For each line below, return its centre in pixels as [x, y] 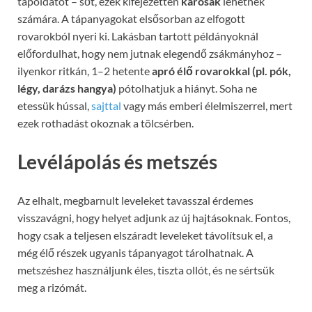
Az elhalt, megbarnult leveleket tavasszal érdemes [135, 201]
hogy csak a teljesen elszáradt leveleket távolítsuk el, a [145, 235]
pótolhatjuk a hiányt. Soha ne [187, 88]
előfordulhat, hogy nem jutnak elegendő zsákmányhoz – [150, 53]
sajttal [106, 105]
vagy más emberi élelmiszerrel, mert [207, 105]
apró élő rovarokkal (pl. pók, [221, 70]
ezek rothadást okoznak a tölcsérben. [106, 123]
